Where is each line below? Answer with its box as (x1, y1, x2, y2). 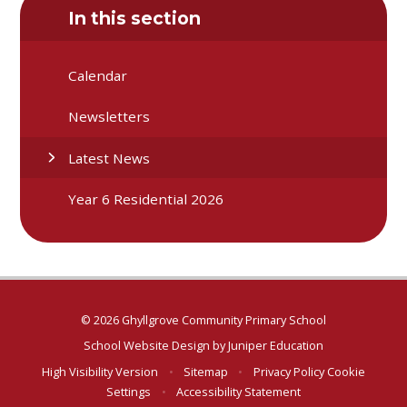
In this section (68, 6, 202, 29)
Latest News (68, 148, 151, 167)
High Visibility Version (42, 362, 159, 380)
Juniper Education (228, 337, 323, 354)
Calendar (68, 65, 128, 84)
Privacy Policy (253, 362, 324, 380)
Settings (106, 382, 152, 400)
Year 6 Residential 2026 (68, 190, 224, 208)
